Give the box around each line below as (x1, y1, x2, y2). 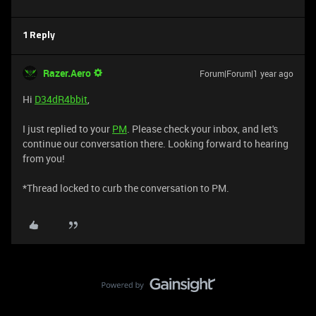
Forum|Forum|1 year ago (200, 68, 293, 79)
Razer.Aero (43, 66, 91, 80)
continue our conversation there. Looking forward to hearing (23, 137, 288, 150)
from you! (23, 152, 65, 165)
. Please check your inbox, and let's (127, 122, 278, 135)
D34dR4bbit (35, 92, 87, 106)
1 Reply (23, 31, 55, 40)
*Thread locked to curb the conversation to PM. (23, 181, 229, 195)
